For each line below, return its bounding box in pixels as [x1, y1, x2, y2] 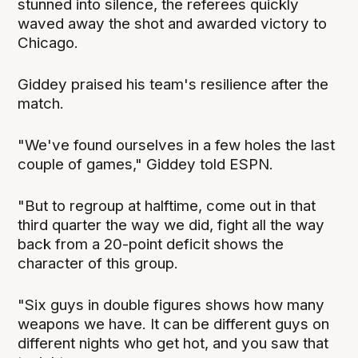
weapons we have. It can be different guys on [18, 314, 330, 333]
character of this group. [18, 253, 179, 272]
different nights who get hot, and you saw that [18, 333, 329, 352]
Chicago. [18, 33, 79, 52]
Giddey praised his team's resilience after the [18, 74, 329, 93]
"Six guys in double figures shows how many [18, 295, 325, 314]
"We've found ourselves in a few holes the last [18, 135, 336, 154]
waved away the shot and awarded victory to [18, 14, 328, 33]
